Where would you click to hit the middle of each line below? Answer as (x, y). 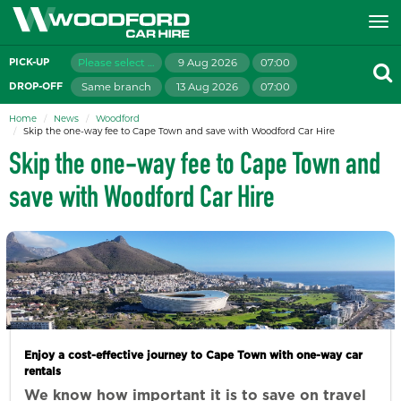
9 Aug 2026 (207, 63)
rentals (43, 371)
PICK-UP (29, 62)
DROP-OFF (36, 86)
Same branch (116, 87)
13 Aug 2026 (207, 87)
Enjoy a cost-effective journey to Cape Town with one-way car (193, 355)
